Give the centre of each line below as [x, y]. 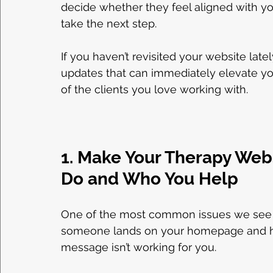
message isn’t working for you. [139, 247]
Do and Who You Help [150, 179]
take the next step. [109, 24]
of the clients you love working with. [154, 90]
